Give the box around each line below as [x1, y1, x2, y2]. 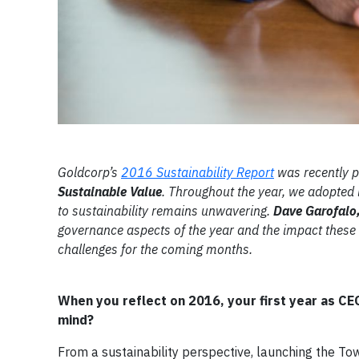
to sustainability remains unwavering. [58, 202, 273, 219]
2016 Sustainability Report [121, 163, 274, 180]
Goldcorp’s [58, 163, 121, 180]
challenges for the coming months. [58, 240, 252, 257]
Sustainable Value [58, 183, 162, 200]
